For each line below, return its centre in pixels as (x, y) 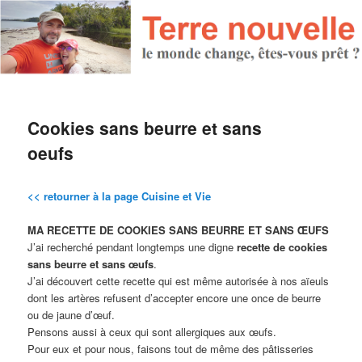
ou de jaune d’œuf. (72, 315)
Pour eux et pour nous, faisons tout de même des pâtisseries (171, 349)
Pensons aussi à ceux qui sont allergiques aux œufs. (152, 332)
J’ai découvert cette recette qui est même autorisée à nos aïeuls (179, 281)
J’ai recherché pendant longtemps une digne (133, 247)
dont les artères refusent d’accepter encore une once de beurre (175, 298)
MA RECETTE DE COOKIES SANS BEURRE (137, 230)
